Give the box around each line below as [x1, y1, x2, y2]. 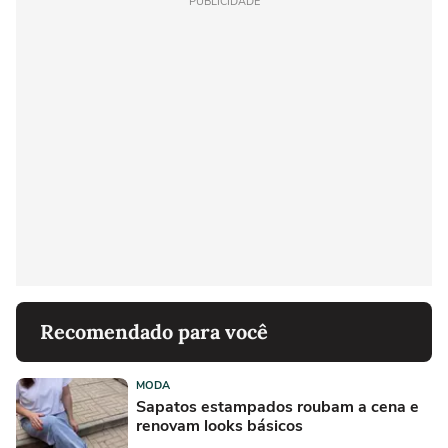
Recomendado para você [40, 318, 268, 344]
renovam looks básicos [136, 414, 303, 437]
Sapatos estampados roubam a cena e [136, 395, 419, 418]
